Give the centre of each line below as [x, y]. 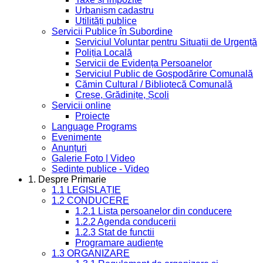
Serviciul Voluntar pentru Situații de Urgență [166, 42]
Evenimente [77, 137]
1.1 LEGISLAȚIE [86, 190]
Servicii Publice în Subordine [112, 31]
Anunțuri [69, 147]
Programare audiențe [119, 242]
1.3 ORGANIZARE [91, 253]
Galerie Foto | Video [93, 158]
